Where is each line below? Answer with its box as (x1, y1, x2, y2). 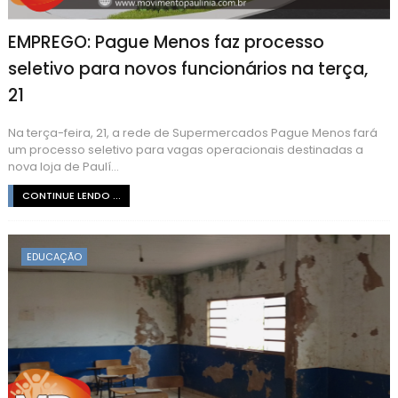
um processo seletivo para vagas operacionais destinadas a (7, 140, 363, 158)
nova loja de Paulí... (7, 157, 119, 175)
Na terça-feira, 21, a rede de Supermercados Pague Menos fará (7, 123, 378, 141)
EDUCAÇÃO (26, 249, 82, 264)
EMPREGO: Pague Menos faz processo (7, 29, 324, 54)
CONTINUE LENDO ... (21, 187, 121, 203)
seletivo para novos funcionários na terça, (7, 56, 368, 81)
